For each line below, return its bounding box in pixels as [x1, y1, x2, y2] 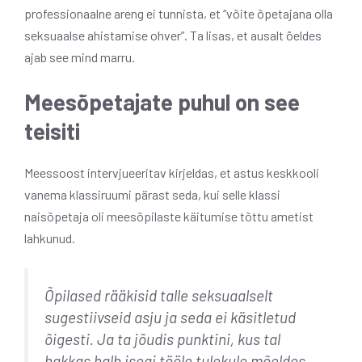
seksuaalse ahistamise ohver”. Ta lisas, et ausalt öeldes [24, 27, 322, 44]
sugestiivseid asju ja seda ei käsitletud [44, 308, 296, 327]
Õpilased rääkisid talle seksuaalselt [44, 286, 273, 305]
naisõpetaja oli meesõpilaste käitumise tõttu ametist [24, 208, 314, 225]
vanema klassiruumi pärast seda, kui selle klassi [24, 187, 280, 203]
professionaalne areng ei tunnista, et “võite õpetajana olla [24, 6, 333, 22]
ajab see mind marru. [24, 49, 135, 65]
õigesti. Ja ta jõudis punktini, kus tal [44, 330, 280, 349]
